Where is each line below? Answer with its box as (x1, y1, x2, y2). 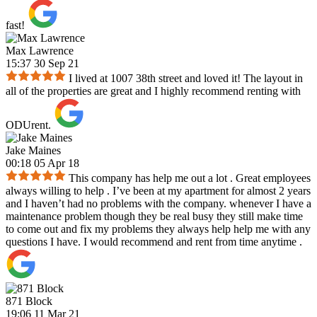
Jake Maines (6, 144, 61, 157)
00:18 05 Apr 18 (6, 157, 79, 170)
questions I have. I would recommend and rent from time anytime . (6, 236, 302, 248)
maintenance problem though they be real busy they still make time (6, 210, 303, 223)
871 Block (6, 295, 52, 308)
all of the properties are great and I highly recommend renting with (6, 85, 301, 98)
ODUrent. (6, 119, 51, 132)
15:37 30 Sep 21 (6, 57, 79, 70)
